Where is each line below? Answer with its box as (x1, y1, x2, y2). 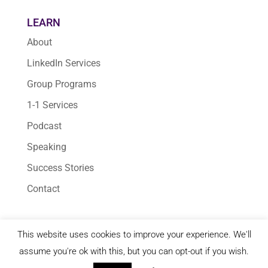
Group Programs (26, 78, 96, 90)
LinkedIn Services (26, 57, 100, 69)
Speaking (26, 141, 66, 153)
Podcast (26, 120, 62, 132)
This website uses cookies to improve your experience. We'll (17, 229, 251, 240)
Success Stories (26, 162, 94, 174)
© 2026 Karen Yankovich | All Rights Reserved (48, 243, 242, 255)
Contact (26, 183, 60, 195)
